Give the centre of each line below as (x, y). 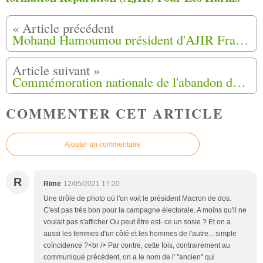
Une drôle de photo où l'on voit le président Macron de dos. (137, 199)
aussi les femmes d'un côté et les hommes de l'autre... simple (140, 234)
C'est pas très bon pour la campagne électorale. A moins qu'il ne (145, 210)
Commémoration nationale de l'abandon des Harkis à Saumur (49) (239, 81)
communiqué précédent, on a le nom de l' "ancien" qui (129, 257)
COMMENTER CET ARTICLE (115, 113)
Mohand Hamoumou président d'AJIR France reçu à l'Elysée (242, 39)
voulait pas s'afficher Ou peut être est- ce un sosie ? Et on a (137, 222)
